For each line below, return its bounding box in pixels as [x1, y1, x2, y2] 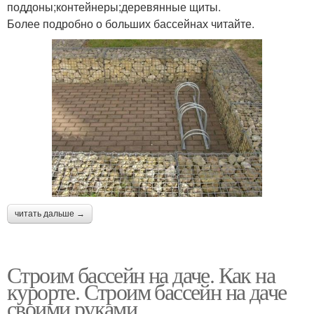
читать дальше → [15, 209, 85, 219]
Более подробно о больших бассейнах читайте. [7, 15, 254, 32]
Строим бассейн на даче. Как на [7, 259, 275, 290]
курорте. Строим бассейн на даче [7, 276, 287, 307]
